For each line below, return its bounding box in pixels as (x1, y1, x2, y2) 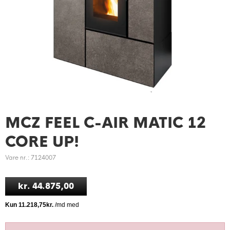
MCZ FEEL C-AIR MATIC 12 (5, 113, 206, 132)
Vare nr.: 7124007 (5, 154, 56, 161)
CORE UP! (5, 132, 79, 151)
